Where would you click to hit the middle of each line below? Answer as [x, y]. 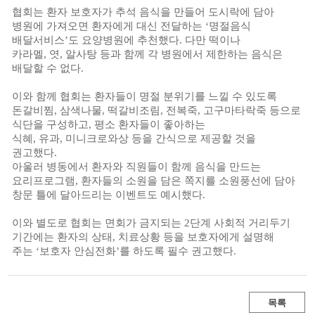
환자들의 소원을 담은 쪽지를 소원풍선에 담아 [188, 181]
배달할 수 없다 [46, 68]
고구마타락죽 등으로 [252, 110]
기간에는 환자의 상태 [62, 237]
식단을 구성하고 [50, 124]
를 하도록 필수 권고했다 [176, 251]
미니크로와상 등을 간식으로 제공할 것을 [161, 139]
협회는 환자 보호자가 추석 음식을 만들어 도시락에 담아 [143, 12]
